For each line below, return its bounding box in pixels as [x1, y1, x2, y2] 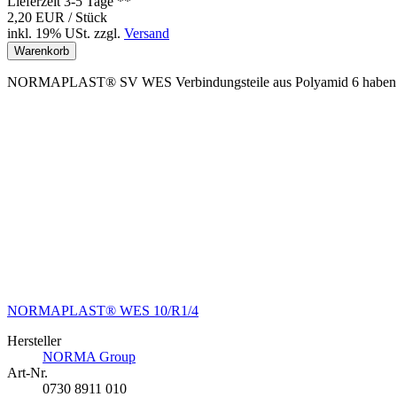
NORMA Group [43, 349, 136, 365]
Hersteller [7, 333, 61, 349]
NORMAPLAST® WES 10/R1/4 [7, 303, 198, 319]
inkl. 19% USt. [7, 26, 90, 42]
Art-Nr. [7, 365, 48, 381]
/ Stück [68, 10, 107, 26]
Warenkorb [14, 44, 69, 58]
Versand [124, 26, 169, 42]
